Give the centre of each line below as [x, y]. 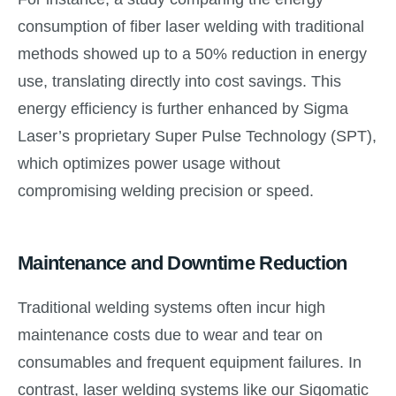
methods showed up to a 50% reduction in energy [192, 54]
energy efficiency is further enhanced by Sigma [183, 109]
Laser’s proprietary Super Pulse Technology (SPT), [197, 137]
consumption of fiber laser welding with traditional [191, 27]
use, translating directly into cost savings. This [179, 82]
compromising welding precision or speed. [166, 191]
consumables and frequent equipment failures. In [190, 362]
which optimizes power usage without [149, 164]
